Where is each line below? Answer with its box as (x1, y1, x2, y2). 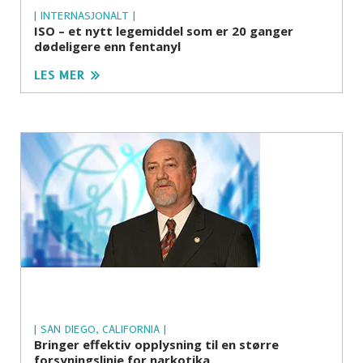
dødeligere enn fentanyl (34, 38, 181, 55)
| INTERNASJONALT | (34, 9, 135, 23)
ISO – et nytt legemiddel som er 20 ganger (34, 23, 293, 40)
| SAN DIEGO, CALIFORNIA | (34, 322, 166, 336)
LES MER (34, 68, 84, 83)
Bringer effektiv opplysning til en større (34, 336, 279, 353)
